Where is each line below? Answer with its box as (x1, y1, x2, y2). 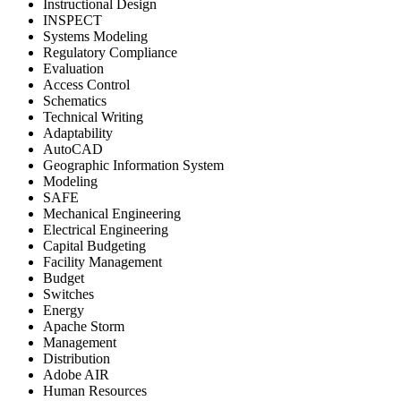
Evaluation (43, 60, 104, 76)
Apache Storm (43, 318, 124, 334)
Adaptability (43, 124, 113, 141)
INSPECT (43, 12, 102, 28)
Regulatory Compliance (43, 44, 177, 60)
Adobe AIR (43, 366, 109, 382)
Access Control (43, 76, 130, 92)
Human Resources (43, 382, 147, 398)
